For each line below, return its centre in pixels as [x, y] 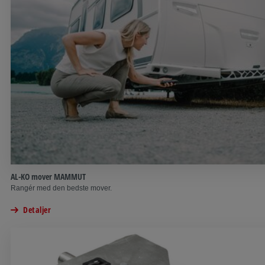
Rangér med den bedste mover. [61, 188]
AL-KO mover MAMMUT [48, 177]
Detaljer [37, 210]
